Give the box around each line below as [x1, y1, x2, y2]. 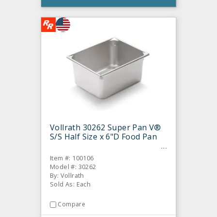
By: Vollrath [50, 171, 84, 180]
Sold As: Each [50, 180, 91, 189]
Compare [58, 200, 86, 209]
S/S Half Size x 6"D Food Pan [50, 131, 157, 142]
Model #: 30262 [50, 162, 96, 171]
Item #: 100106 [50, 154, 94, 163]
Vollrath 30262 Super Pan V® [50, 122, 161, 133]
